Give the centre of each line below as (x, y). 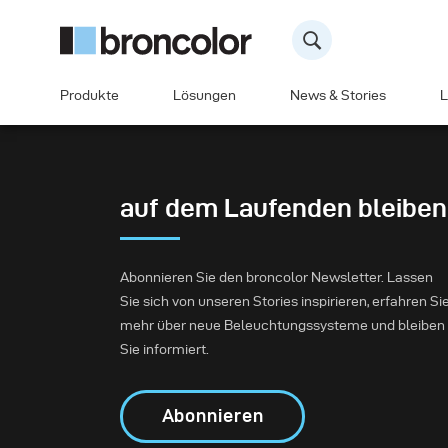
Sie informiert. (164, 349)
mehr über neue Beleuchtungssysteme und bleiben (282, 325)
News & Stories (338, 95)
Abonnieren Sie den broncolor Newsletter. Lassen (276, 277)
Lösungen (204, 95)
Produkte (89, 95)
